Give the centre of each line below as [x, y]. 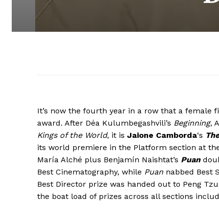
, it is [117, 135]
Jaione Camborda [162, 135]
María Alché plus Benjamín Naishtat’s [109, 159]
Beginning [192, 123]
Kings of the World [72, 135]
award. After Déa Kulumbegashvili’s [105, 123]
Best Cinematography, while [91, 172]
